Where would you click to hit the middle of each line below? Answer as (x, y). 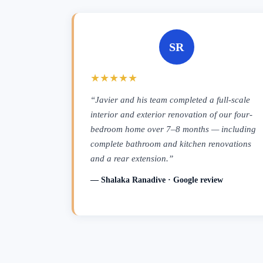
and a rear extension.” (132, 158)
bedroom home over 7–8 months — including (173, 129)
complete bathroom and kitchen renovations (171, 144)
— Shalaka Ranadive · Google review (157, 180)
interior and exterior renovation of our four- (171, 114)
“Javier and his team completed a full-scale (170, 100)
